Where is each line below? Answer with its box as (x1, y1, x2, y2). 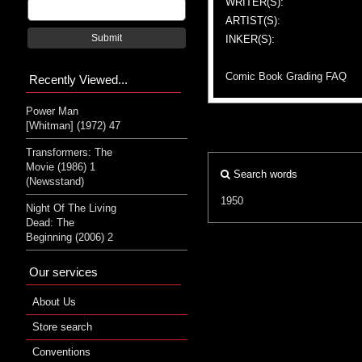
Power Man (26, 104, 78, 117)
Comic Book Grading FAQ (225, 69, 347, 82)
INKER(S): (225, 32, 275, 45)
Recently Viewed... (29, 72, 128, 86)
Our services (29, 264, 98, 279)
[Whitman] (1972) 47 (26, 119, 120, 132)
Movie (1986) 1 (26, 160, 95, 173)
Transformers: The (26, 145, 112, 158)
